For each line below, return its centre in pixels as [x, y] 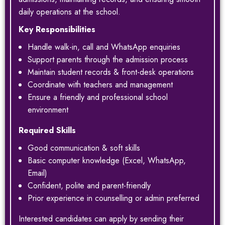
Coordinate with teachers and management [100, 84]
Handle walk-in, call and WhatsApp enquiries [104, 47]
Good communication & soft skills [84, 148]
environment [48, 109]
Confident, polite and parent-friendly [89, 185]
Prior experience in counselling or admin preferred [114, 198]
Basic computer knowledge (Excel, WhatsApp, [107, 160]
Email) [37, 173]
